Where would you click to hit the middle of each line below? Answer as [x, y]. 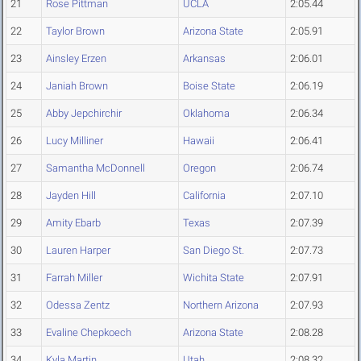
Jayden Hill [71, 196]
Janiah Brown [77, 86]
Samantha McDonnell [95, 168]
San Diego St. [214, 251]
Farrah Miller [74, 278]
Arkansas [204, 59]
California [204, 196]
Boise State [209, 86]
